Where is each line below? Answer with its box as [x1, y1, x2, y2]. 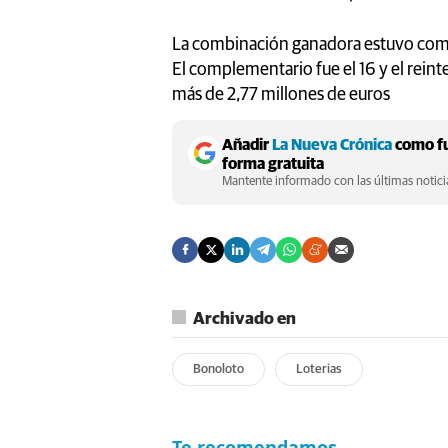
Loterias [296, 362, 342, 376]
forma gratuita [222, 155, 324, 172]
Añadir [222, 136, 272, 153]
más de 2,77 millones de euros [172, 85, 390, 104]
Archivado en [193, 310, 296, 328]
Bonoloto [193, 362, 244, 376]
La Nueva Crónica [272, 136, 392, 153]
